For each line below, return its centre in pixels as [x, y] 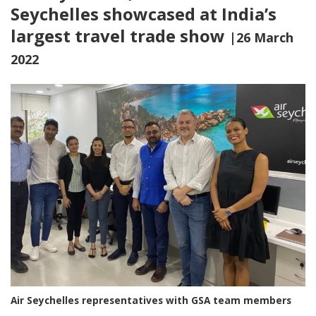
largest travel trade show [120, 36]
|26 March [261, 37]
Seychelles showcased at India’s [144, 14]
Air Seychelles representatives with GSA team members [151, 300]
